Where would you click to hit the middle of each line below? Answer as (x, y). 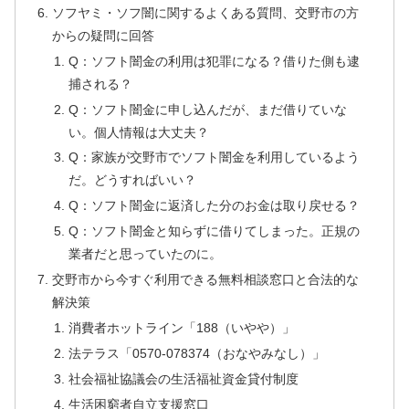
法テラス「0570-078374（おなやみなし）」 (196, 353)
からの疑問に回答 (104, 35)
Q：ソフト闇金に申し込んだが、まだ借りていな (207, 109)
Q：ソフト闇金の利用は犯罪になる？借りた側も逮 (214, 61)
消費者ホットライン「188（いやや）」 (181, 327)
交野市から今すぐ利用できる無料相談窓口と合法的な (206, 280)
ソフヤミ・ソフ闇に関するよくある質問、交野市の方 (206, 12)
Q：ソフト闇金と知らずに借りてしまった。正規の (214, 231)
